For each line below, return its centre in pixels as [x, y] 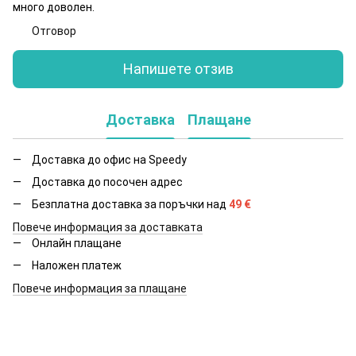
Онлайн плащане [77, 243]
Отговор [54, 31]
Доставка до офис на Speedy [109, 159]
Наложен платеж [77, 266]
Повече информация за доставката [108, 227]
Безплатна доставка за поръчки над [130, 205]
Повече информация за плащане [100, 288]
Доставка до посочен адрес [107, 182]
